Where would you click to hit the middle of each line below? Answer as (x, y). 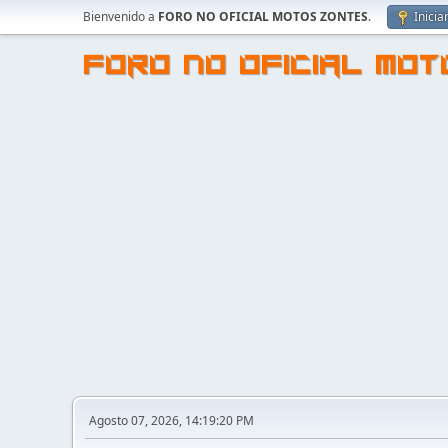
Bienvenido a (120, 16)
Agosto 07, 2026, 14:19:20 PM (171, 420)
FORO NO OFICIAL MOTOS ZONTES (263, 16)
